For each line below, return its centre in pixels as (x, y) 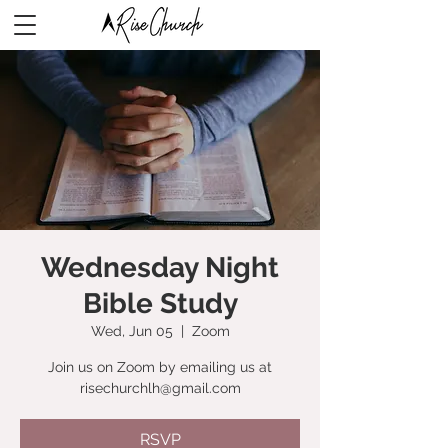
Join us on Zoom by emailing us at (160, 367)
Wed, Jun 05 (131, 331)
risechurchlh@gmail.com (160, 388)
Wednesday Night (160, 267)
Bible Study (160, 303)
